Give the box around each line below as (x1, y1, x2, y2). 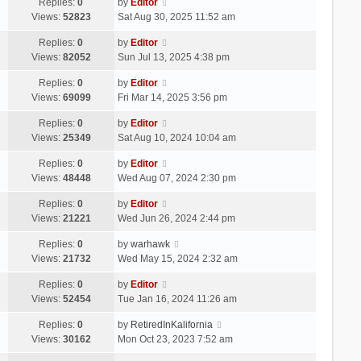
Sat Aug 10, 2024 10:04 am (117, 131, 236, 143)
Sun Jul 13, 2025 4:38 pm (117, 51, 230, 63)
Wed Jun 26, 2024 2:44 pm (117, 212, 235, 224)
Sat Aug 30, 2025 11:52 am (117, 10, 235, 23)
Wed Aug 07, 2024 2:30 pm (117, 172, 236, 184)
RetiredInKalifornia (130, 318, 213, 330)
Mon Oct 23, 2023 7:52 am (117, 333, 233, 345)
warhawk (130, 238, 170, 250)
